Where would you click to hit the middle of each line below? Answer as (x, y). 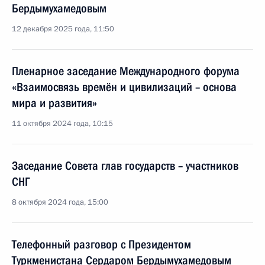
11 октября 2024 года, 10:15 (62, 124)
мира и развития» (54, 103)
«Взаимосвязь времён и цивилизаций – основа (124, 87)
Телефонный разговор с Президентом (101, 244)
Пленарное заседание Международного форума (126, 71)
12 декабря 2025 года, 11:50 (63, 29)
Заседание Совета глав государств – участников (125, 166)
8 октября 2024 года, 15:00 (60, 202)
